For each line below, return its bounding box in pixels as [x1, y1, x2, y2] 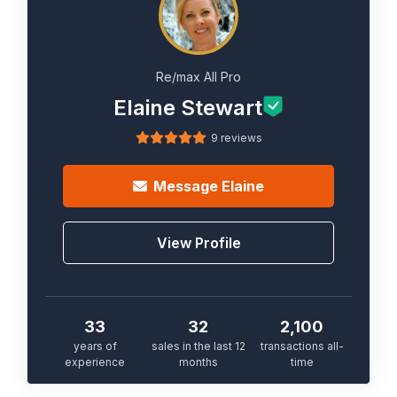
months [178, 355, 218, 369]
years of [73, 339, 117, 353]
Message [153, 177, 222, 195]
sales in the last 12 [151, 339, 245, 353]
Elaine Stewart [113, 95, 262, 121]
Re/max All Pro [156, 69, 241, 84]
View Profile [156, 234, 241, 252]
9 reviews [210, 131, 262, 144]
